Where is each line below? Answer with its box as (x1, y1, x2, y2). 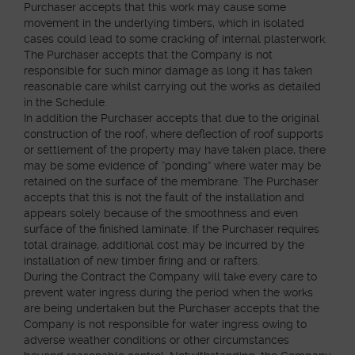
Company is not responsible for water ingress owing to (24, 318, 307, 330)
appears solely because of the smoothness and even (24, 207, 298, 219)
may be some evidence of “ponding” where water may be (24, 159, 321, 172)
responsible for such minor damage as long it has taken (24, 64, 312, 77)
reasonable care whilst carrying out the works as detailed (24, 80, 321, 93)
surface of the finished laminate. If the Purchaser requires (24, 223, 319, 235)
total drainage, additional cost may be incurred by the (24, 239, 304, 251)
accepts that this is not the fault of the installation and (24, 191, 304, 204)
